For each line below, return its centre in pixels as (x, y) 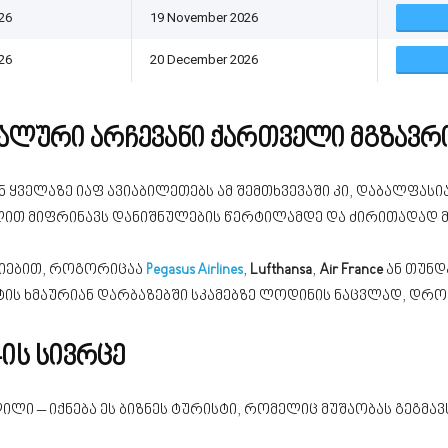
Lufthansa (281, 270)
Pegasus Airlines (194, 270)
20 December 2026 (204, 59)
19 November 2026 (204, 17)
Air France (351, 270)
